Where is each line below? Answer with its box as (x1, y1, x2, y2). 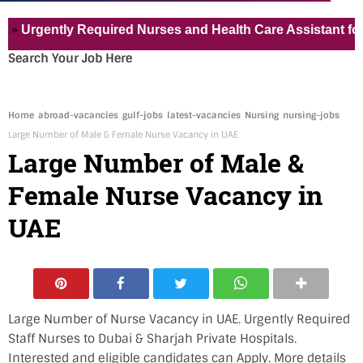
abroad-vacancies (38, 109, 118, 121)
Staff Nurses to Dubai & (8, 331, 147, 347)
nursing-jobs (283, 109, 340, 121)
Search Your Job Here (8, 50, 132, 66)
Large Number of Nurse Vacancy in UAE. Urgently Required (8, 311, 350, 327)
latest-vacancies (167, 109, 241, 121)
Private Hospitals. (193, 331, 297, 347)
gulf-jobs (122, 109, 163, 121)
